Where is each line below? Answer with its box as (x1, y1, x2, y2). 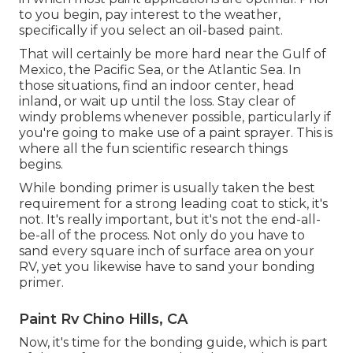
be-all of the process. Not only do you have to (19, 228, 305, 243)
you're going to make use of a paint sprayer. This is (19, 125, 333, 141)
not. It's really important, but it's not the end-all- (19, 212, 321, 228)
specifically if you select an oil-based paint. (19, 23, 283, 39)
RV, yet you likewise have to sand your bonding (19, 259, 315, 275)
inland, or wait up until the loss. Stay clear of (19, 94, 295, 110)
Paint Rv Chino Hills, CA (19, 310, 188, 329)
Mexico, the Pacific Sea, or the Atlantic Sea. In (19, 62, 301, 78)
